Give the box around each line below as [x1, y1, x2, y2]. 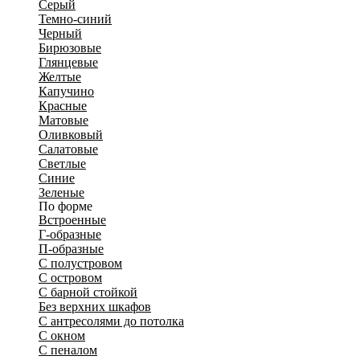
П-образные [39, 242, 104, 256]
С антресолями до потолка [39, 314, 184, 329]
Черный [39, 27, 82, 41]
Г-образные [39, 227, 101, 242]
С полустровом [39, 256, 122, 271]
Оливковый [39, 128, 103, 142]
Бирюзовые [39, 41, 101, 55]
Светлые [39, 157, 86, 171]
